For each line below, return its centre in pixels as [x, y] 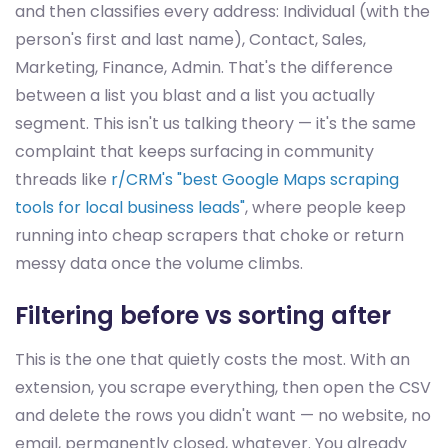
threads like [63, 179]
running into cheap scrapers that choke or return [209, 235]
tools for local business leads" [130, 207]
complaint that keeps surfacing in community [194, 151]
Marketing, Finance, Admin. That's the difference [204, 67]
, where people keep [325, 207]
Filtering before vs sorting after [203, 315]
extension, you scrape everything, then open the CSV [223, 387]
